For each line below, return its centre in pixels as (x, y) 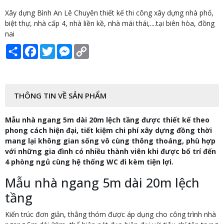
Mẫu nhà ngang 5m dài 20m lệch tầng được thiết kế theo (107, 120)
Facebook (54, 48)
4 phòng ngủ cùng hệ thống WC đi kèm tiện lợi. (89, 162)
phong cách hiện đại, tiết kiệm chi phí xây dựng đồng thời (108, 130)
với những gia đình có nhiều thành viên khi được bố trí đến (110, 151)
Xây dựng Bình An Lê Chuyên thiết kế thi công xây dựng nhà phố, (109, 13)
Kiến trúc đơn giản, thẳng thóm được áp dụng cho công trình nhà (110, 214)
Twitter (66, 48)
